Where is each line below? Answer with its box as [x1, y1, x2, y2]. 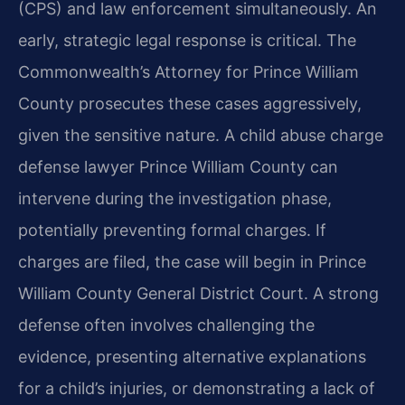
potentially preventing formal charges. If [18, 220, 326, 240]
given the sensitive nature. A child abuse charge [18, 125, 383, 145]
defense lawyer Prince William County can [18, 156, 338, 176]
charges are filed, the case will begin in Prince [18, 251, 366, 271]
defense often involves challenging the [18, 315, 315, 334]
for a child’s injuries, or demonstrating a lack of [18, 378, 375, 398]
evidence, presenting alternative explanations [18, 346, 366, 366]
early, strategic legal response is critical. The [18, 30, 356, 50]
